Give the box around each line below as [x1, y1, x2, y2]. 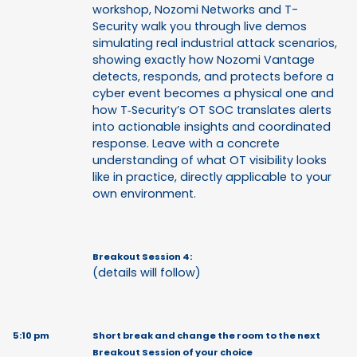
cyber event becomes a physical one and [92, 85, 334, 102]
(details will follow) [92, 265, 201, 281]
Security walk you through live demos [92, 18, 307, 35]
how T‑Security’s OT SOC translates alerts [92, 102, 331, 119]
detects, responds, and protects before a [92, 69, 334, 85]
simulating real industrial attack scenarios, [92, 35, 337, 52]
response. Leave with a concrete [92, 135, 280, 152]
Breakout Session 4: [92, 250, 192, 264]
